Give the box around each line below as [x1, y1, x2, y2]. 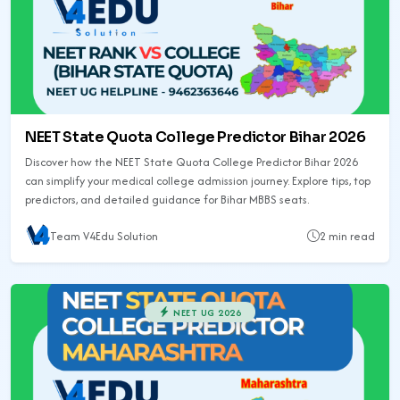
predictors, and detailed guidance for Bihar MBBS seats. [25, 191, 309, 209]
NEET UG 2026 [170, 304, 241, 320]
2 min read [320, 227, 375, 245]
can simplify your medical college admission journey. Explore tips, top [25, 172, 371, 190]
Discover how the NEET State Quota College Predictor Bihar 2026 [25, 154, 358, 171]
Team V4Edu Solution [50, 227, 158, 245]
